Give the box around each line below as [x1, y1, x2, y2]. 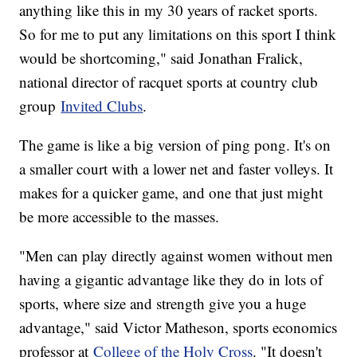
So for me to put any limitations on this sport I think [19, 24, 337, 45]
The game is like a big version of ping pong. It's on [19, 135, 331, 155]
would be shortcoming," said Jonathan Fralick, [19, 48, 304, 69]
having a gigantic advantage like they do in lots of [19, 269, 324, 290]
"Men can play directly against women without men [19, 245, 334, 266]
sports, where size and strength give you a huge [19, 293, 307, 314]
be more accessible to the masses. [19, 206, 220, 227]
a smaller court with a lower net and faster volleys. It [19, 159, 334, 179]
